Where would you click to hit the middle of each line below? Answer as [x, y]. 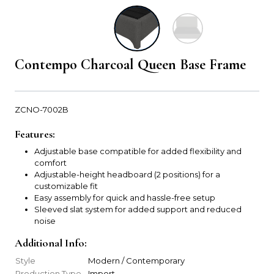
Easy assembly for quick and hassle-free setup [125, 198]
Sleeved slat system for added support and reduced [138, 209]
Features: [35, 134]
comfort [50, 163]
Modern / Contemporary [136, 261]
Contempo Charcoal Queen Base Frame [130, 65]
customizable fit [66, 186]
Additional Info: [51, 243]
